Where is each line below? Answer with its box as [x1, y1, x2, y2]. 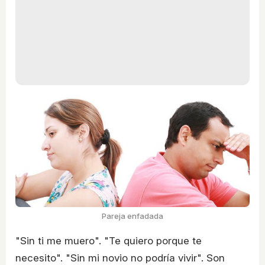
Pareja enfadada [102, 211, 163, 221]
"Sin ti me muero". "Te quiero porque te [15, 234, 202, 247]
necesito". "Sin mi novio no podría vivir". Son [15, 251, 225, 264]
